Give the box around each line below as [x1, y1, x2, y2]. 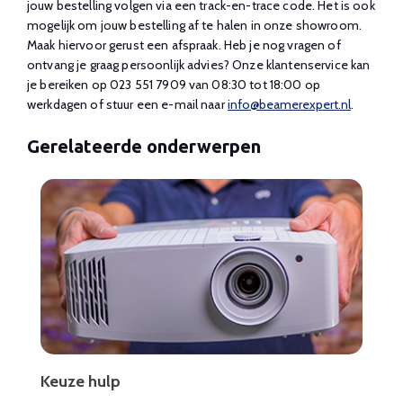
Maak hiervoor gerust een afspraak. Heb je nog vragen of [27, 36, 341, 53]
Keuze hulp [40, 371, 121, 391]
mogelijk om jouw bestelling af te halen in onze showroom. [27, 16, 362, 33]
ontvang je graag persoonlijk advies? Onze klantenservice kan [27, 56, 371, 73]
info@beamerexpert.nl [227, 95, 351, 112]
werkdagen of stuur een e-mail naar [27, 95, 228, 112]
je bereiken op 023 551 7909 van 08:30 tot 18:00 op [27, 76, 321, 93]
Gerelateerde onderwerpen [27, 135, 261, 157]
